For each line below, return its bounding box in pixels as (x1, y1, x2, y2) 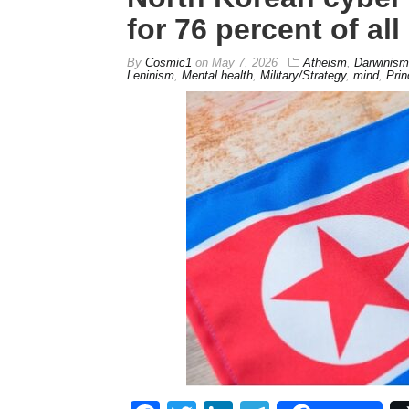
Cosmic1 (144, 55, 192, 69)
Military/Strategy (259, 68, 346, 82)
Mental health (181, 68, 253, 82)
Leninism (126, 68, 174, 82)
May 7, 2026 (211, 55, 278, 69)
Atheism (302, 55, 347, 69)
